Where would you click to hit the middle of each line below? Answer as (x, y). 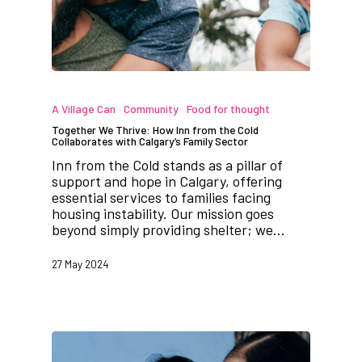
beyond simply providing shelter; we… (168, 230)
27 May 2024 (80, 264)
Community (151, 109)
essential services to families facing (161, 198)
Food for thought (228, 109)
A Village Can (84, 109)
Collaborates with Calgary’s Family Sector (150, 141)
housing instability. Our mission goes (163, 214)
